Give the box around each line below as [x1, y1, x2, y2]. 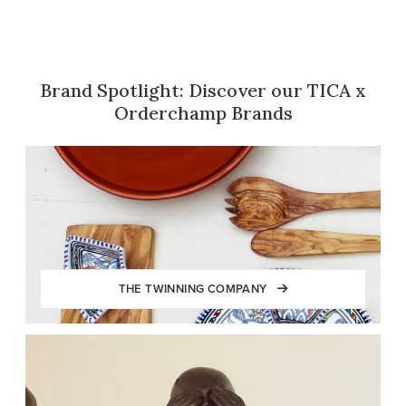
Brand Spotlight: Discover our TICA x [40, 79, 366, 102]
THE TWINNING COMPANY [118, 280, 270, 298]
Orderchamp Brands [113, 101, 293, 125]
